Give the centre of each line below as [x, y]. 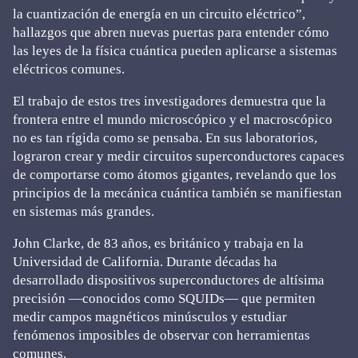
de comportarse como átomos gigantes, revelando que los [175, 175]
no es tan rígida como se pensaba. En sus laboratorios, [165, 138]
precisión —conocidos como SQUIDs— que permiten [164, 298]
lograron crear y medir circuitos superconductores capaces [179, 156]
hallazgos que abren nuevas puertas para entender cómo [171, 32]
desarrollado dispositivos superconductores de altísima [169, 280]
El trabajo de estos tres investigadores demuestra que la [169, 101]
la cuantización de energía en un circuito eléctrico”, [159, 14]
